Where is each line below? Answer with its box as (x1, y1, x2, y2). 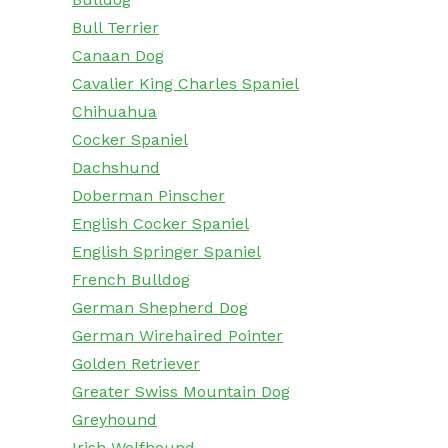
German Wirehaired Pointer (72, 326, 283, 346)
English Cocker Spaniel (72, 214, 249, 234)
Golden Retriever (72, 354, 200, 374)
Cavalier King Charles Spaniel (72, 74, 299, 94)
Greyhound (72, 410, 157, 430)
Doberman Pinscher (72, 186, 225, 206)
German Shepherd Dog (72, 298, 248, 318)
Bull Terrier (72, 18, 159, 38)
